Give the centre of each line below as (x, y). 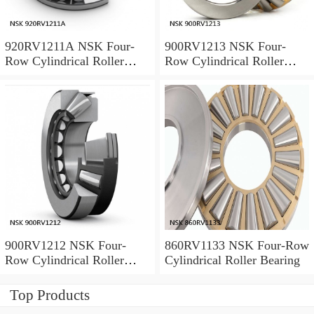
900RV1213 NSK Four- (225, 47)
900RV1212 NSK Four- (66, 245)
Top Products (50, 295)
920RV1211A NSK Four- (70, 47)
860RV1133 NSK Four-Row (237, 245)
